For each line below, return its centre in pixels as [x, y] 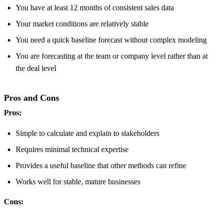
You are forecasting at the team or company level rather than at [112, 56]
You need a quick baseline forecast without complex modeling [111, 40]
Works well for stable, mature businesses [78, 181]
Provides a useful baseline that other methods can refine [101, 165]
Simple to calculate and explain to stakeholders [88, 133]
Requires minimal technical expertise [72, 149]
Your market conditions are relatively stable [82, 24]
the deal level [36, 68]
